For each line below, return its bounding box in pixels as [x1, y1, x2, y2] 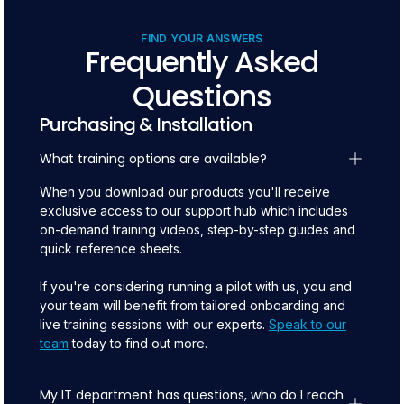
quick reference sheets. [40, 241, 182, 256]
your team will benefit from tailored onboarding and [40, 298, 345, 313]
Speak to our [269, 317, 346, 332]
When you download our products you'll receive [40, 184, 330, 199]
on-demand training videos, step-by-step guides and [40, 222, 355, 237]
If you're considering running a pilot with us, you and [40, 279, 352, 294]
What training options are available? [40, 149, 267, 168]
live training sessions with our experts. [40, 317, 269, 332]
